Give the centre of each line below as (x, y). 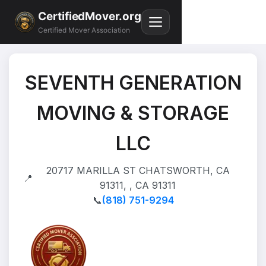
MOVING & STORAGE (133, 113)
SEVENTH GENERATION (133, 83)
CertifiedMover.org (90, 16)
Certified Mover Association (84, 31)
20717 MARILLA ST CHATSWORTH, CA (138, 170)
